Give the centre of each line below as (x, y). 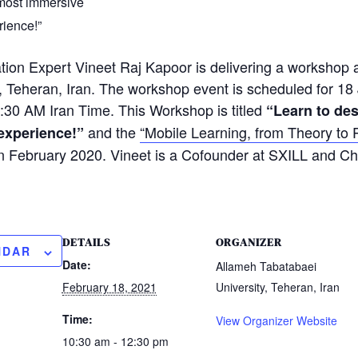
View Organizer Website (276, 321)
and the (111, 132)
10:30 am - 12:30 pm (115, 342)
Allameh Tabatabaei (266, 267)
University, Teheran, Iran (277, 287)
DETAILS (86, 243)
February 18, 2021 (109, 287)
